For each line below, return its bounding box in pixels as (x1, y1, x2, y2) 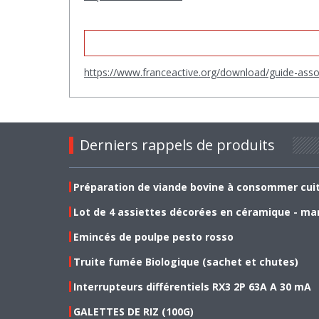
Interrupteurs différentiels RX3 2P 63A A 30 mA (73, 279, 311, 293)
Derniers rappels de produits (80, 135, 275, 155)
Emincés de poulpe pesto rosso (73, 229, 234, 244)
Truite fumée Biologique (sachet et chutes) (73, 254, 298, 268)
